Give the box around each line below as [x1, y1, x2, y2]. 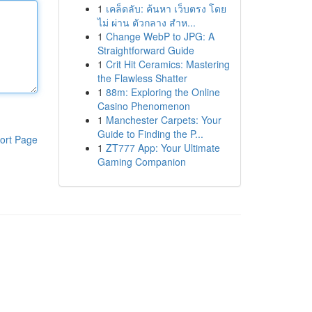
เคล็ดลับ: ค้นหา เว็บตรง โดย [105, 1, 226, 15]
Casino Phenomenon [97, 99, 190, 113]
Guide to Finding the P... [97, 127, 203, 141]
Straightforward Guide [97, 43, 194, 57]
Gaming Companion [97, 155, 186, 169]
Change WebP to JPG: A [105, 29, 214, 43]
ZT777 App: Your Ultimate [105, 141, 220, 155]
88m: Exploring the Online [105, 85, 220, 99]
